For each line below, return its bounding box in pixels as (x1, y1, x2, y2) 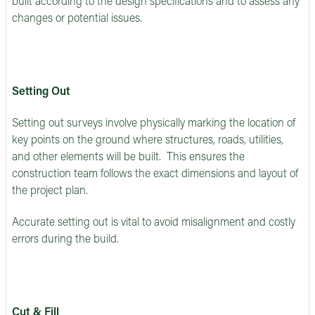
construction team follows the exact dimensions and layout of (12, 169, 298, 181)
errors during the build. (12, 233, 119, 245)
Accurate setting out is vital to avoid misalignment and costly (12, 217, 295, 229)
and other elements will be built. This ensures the (12, 152, 245, 164)
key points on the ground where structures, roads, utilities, (12, 135, 283, 147)
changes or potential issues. (12, 13, 142, 25)
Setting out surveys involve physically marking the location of (12, 118, 295, 130)
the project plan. (12, 186, 88, 198)
